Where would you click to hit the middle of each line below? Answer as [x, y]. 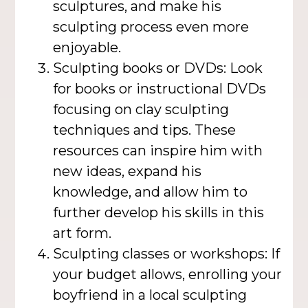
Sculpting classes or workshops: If [167, 253]
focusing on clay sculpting [141, 109]
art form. [82, 233]
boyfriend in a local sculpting [150, 295]
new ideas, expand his [128, 171]
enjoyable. [87, 47]
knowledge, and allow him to [151, 191]
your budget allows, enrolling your [168, 274]
